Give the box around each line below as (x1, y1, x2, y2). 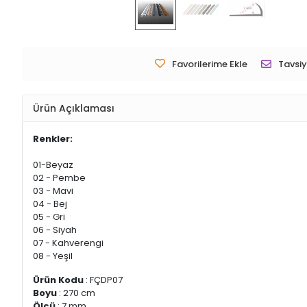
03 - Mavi (33, 184, 73, 198)
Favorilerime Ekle (172, 58, 247, 71)
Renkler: (33, 132, 73, 146)
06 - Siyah (33, 223, 77, 237)
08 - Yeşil (33, 249, 73, 263)
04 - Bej (33, 197, 67, 211)
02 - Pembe (33, 171, 86, 185)
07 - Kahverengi (33, 236, 103, 250)
